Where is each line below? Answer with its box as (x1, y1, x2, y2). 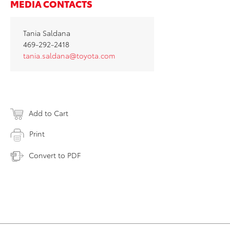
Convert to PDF (29, 149, 81, 160)
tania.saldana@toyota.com (23, 50, 115, 61)
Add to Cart (29, 108, 68, 118)
